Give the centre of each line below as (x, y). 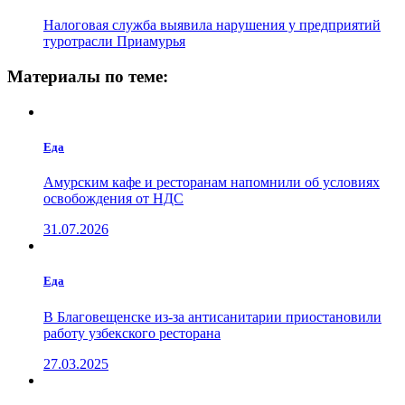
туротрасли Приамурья (114, 42)
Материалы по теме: (88, 77)
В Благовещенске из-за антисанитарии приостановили (212, 316)
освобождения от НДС (113, 199)
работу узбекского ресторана (132, 333)
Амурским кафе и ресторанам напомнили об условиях (212, 183)
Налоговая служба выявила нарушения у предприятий (212, 25)
